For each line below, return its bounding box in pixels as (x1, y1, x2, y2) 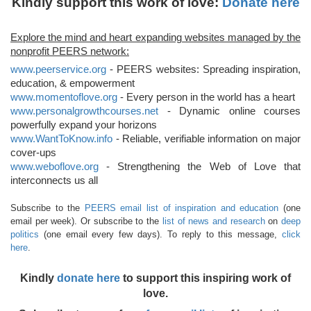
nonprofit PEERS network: (10, 45, 129, 57)
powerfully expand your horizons (10, 119, 157, 131)
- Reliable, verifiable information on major (112, 133, 301, 145)
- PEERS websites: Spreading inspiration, (106, 64, 301, 76)
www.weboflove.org (10, 161, 99, 173)
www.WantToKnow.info (10, 133, 112, 145)
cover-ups (10, 147, 56, 159)
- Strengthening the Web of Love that (99, 161, 301, 173)
